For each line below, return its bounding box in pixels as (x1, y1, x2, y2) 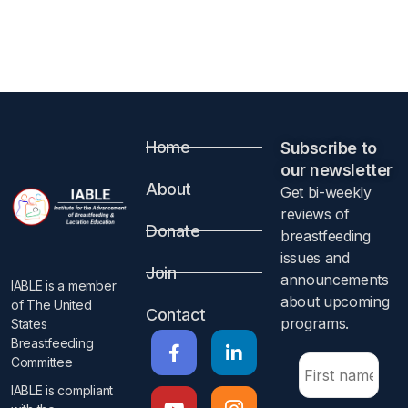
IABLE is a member (11, 278, 117, 293)
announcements (280, 270, 389, 289)
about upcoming (280, 292, 390, 311)
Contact (146, 305, 206, 324)
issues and (280, 249, 350, 267)
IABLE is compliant (11, 382, 113, 398)
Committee (11, 354, 73, 370)
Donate (146, 221, 200, 240)
